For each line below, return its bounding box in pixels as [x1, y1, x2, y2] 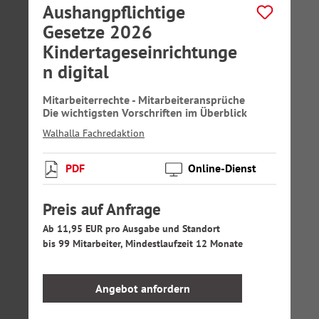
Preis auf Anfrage [43, 198, 161, 219]
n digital [43, 60, 109, 83]
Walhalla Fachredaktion [43, 127, 145, 140]
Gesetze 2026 [43, 20, 152, 43]
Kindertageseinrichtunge [43, 40, 237, 63]
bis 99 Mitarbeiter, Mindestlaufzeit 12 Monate [43, 237, 243, 250]
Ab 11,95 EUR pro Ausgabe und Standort [43, 222, 220, 235]
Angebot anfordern [95, 281, 190, 296]
